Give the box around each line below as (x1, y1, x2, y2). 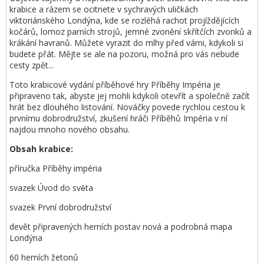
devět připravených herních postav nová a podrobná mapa (9, 221, 232, 232)
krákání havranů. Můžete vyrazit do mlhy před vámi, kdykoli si (9, 37, 243, 48)
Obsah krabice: (9, 143, 73, 154)
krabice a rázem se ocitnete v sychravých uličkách (9, 4, 198, 15)
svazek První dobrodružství (9, 202, 111, 213)
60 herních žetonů (9, 252, 78, 263)
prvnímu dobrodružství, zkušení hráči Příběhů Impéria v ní (9, 113, 227, 124)
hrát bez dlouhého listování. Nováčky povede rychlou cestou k (9, 101, 245, 113)
